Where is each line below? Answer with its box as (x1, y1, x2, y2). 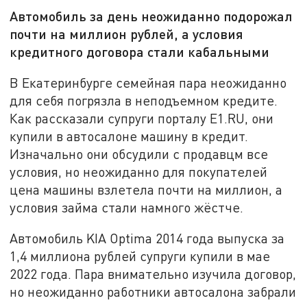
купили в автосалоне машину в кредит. (10, 127, 249, 144)
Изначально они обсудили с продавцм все (10, 145, 269, 162)
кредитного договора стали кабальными (10, 43, 270, 60)
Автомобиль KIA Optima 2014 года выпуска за (10, 230, 285, 247)
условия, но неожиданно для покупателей (10, 163, 268, 180)
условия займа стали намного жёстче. (10, 199, 244, 215)
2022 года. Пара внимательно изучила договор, (10, 266, 297, 282)
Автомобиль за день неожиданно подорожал (10, 8, 293, 25)
